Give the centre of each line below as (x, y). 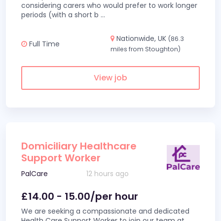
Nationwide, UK (141, 38)
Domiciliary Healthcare (79, 146)
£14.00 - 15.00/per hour (80, 196)
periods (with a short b (61, 15)
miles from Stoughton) (146, 49)
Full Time (43, 44)
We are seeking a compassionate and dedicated (105, 211)
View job (110, 78)
